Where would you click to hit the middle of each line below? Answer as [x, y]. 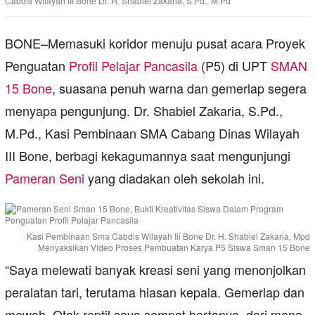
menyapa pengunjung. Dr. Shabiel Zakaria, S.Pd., [144, 111]
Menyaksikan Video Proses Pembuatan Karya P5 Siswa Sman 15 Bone [174, 247]
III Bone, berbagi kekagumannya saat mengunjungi [148, 156]
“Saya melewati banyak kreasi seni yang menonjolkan [155, 270]
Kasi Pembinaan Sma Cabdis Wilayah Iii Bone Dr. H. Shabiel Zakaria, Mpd [168, 236]
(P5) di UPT [234, 66]
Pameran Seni [45, 178]
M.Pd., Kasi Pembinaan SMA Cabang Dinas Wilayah [152, 133]
